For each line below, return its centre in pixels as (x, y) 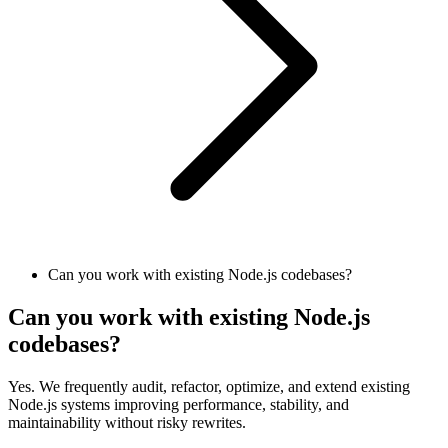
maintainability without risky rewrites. (127, 422)
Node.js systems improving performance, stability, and (178, 404)
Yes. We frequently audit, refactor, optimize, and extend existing (209, 386)
